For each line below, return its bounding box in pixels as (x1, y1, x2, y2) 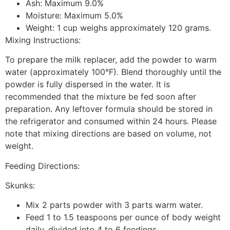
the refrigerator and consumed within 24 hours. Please (5, 116, 217, 127)
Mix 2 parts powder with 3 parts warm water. (26, 200, 203, 210)
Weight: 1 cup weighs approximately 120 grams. (26, 22, 211, 33)
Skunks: (5, 180, 35, 190)
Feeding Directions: (5, 160, 80, 171)
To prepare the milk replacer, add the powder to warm (5, 54, 217, 65)
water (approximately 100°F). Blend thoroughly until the (5, 67, 221, 78)
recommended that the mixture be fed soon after (5, 91, 196, 102)
